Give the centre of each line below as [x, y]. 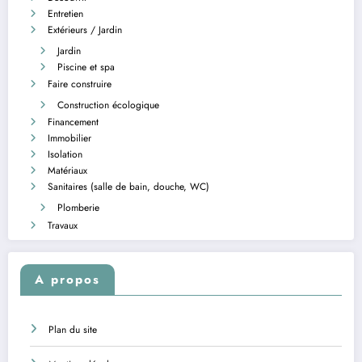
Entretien [65, 13]
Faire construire [80, 84]
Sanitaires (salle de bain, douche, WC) [128, 187]
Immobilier [69, 139]
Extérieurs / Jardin [85, 29]
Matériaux [67, 171]
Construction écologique [108, 105]
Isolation [65, 155]
